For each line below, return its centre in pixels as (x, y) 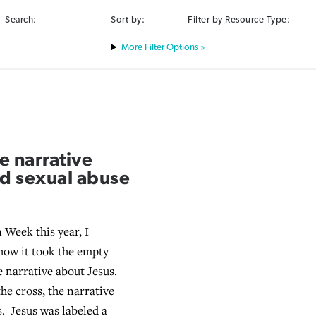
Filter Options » (173, 48)
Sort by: (128, 19)
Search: (21, 19)
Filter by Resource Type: (239, 19)
